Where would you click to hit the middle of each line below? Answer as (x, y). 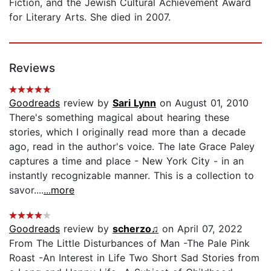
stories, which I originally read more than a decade (127, 132)
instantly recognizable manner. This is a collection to (132, 175)
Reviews (32, 68)
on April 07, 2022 (201, 228)
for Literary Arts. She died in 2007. (90, 17)
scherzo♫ (135, 228)
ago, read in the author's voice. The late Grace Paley (132, 146)
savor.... (26, 190)
